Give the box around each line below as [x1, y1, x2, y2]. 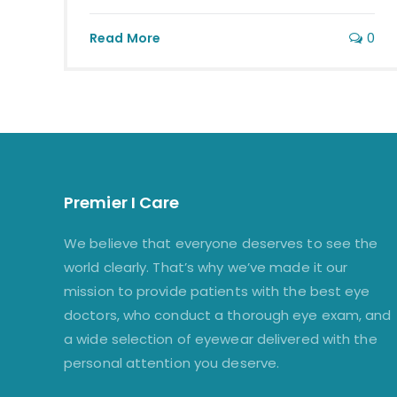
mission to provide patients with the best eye [64, 282, 370, 301]
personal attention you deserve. [64, 354, 280, 373]
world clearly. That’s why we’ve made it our [64, 258, 348, 277]
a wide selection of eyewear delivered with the [64, 330, 378, 349]
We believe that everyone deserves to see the [64, 234, 378, 253]
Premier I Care [64, 191, 180, 214]
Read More [90, 29, 160, 48]
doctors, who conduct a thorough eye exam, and [64, 306, 392, 325]
